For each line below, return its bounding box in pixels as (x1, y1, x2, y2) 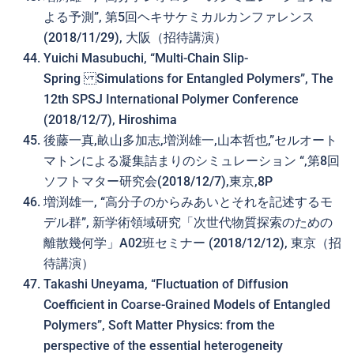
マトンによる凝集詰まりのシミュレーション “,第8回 (43, 153, 340, 168)
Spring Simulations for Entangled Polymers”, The (43, 71, 333, 86)
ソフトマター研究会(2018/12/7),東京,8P (43, 174, 273, 189)
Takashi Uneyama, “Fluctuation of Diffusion (43, 277, 288, 292)
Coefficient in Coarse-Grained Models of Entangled (43, 297, 330, 312)
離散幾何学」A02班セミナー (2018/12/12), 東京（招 (43, 235, 341, 250)
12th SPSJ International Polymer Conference (43, 92, 299, 107)
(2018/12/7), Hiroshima (43, 112, 177, 127)
